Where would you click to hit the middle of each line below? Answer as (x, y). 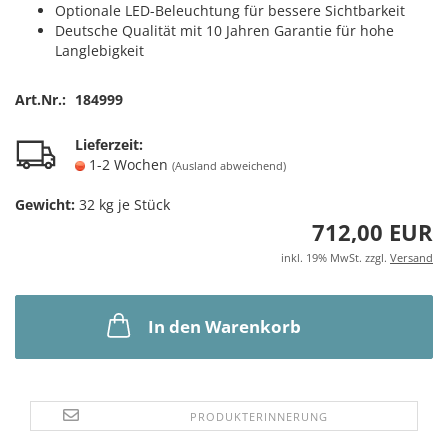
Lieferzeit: (109, 144)
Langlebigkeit (99, 50)
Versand (411, 257)
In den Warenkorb (224, 326)
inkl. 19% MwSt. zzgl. (335, 257)
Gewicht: (45, 204)
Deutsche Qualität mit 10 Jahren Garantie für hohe (224, 30)
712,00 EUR (372, 232)
